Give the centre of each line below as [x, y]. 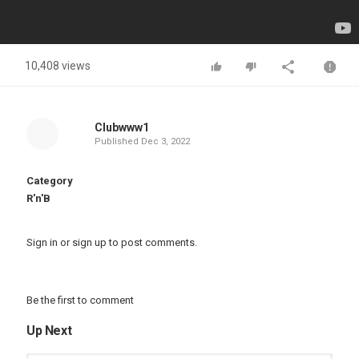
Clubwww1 [121, 127]
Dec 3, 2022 [165, 141]
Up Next [49, 331]
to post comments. [152, 242]
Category [50, 181]
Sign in [42, 242]
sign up [89, 242]
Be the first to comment [80, 300]
